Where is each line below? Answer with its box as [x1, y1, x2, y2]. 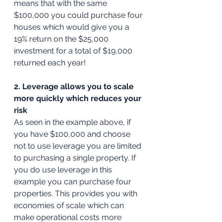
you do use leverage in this [14, 165, 114, 175]
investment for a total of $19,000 [14, 46, 134, 56]
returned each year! [14, 58, 86, 68]
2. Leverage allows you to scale [14, 82, 136, 92]
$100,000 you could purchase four [14, 10, 145, 20]
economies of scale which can [14, 201, 126, 211]
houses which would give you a [14, 22, 131, 32]
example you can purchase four [14, 177, 133, 187]
